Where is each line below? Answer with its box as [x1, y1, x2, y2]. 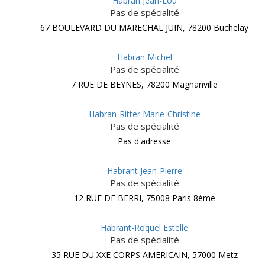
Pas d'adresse [118, 135, 171, 147]
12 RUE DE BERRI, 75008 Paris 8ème [73, 192, 215, 203]
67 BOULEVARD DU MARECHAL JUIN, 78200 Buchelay [40, 22, 248, 33]
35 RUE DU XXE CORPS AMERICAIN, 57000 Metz [51, 249, 238, 260]
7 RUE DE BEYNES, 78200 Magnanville [71, 79, 218, 90]
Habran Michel [117, 51, 172, 63]
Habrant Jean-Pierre [106, 165, 182, 176]
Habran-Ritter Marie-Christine [88, 108, 201, 119]
